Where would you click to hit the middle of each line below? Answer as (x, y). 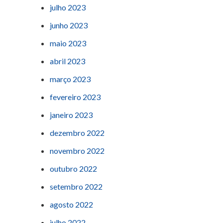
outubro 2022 (73, 169)
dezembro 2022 (77, 133)
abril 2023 (67, 61)
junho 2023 (69, 25)
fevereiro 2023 (75, 97)
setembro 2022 (76, 187)
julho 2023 (68, 7)
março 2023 (70, 79)
